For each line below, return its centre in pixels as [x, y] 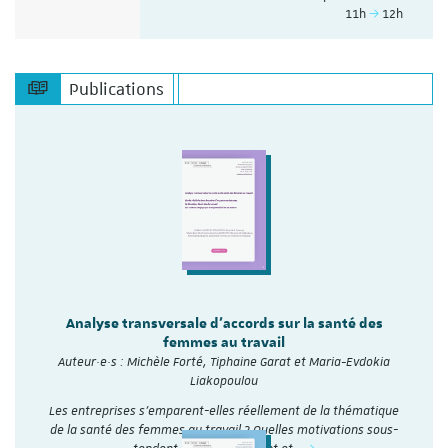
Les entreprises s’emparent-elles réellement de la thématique [224, 410]
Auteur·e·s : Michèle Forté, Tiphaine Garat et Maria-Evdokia [224, 361]
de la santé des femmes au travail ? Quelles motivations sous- [224, 429]
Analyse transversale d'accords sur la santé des [224, 323]
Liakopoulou [224, 380]
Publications [117, 88]
